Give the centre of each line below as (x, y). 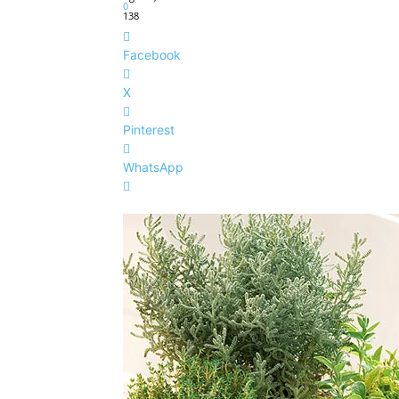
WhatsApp (153, 167)
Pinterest (149, 129)
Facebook (152, 54)
